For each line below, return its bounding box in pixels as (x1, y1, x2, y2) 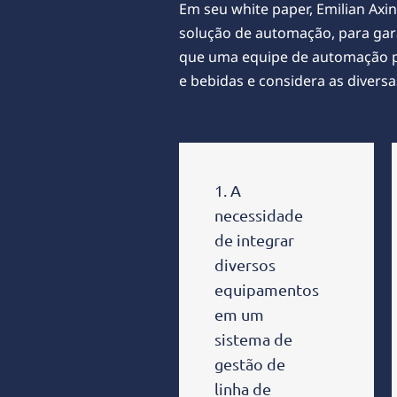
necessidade (214, 205, 303, 224)
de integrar (214, 230, 294, 249)
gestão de (214, 354, 285, 373)
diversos (214, 254, 276, 274)
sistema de (214, 329, 292, 348)
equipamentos (214, 279, 319, 299)
